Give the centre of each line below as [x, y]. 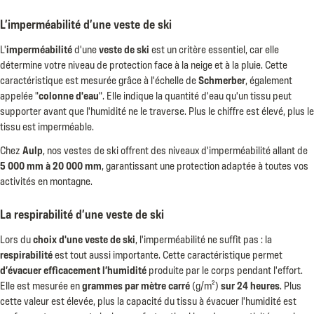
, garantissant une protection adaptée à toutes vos [205, 164]
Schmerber [222, 78]
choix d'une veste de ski [84, 238]
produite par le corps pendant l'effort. [225, 268]
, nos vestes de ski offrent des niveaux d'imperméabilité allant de [175, 149]
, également [269, 78]
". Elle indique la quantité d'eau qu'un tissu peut [195, 94]
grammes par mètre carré [135, 284]
